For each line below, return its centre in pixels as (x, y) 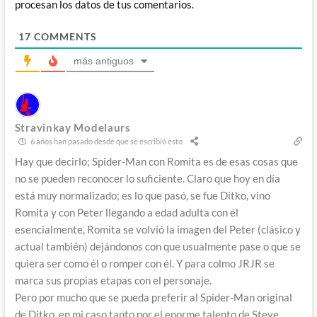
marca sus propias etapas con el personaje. (113, 280)
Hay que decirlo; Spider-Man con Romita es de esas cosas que (156, 161)
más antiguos (103, 60)
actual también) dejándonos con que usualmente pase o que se (157, 246)
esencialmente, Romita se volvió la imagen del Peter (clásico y (157, 229)
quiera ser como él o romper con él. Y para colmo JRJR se (144, 263)
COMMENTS (64, 36)
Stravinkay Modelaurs (73, 127)
